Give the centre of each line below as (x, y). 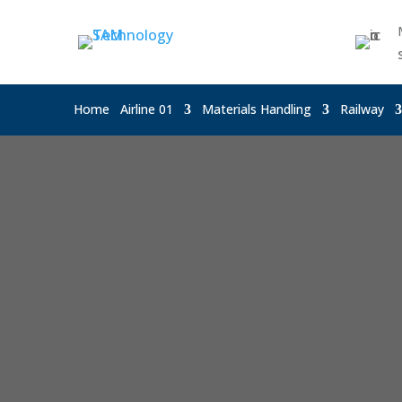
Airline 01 (147, 109)
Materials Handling (257, 109)
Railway (362, 109)
